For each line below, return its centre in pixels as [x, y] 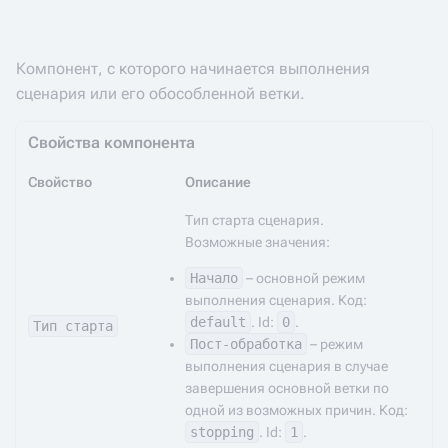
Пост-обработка [246, 344]
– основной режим [304, 278]
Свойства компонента [111, 142]
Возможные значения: [257, 242]
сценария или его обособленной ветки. [160, 93]
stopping [222, 432]
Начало [214, 278]
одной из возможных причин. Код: [296, 410]
